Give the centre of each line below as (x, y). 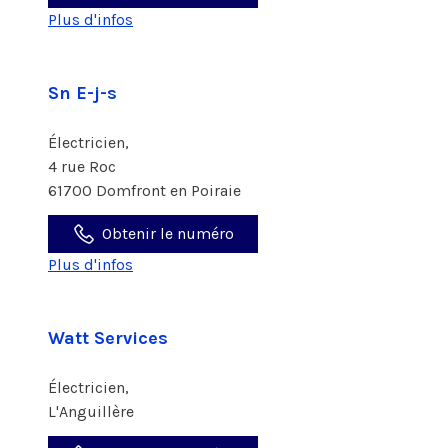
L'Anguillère (93, 411)
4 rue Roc (84, 166)
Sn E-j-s (82, 93)
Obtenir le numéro (168, 233)
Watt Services (108, 338)
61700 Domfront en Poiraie (144, 190)
